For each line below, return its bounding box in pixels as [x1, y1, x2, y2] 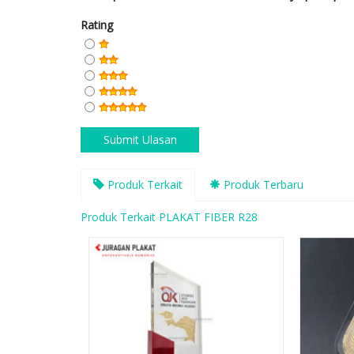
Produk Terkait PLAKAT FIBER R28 [81, 209, 258, 225]
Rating [81, 17, 113, 33]
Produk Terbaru [220, 177, 303, 193]
